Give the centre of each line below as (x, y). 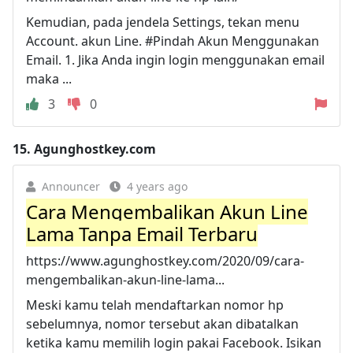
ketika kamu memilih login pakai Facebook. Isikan (174, 342)
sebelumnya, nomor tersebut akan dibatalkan (162, 323)
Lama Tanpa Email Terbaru (142, 233)
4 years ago (157, 186)
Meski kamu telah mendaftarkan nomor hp (155, 305)
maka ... (49, 78)
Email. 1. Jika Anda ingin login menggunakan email (175, 59)
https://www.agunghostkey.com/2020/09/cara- (165, 260)
